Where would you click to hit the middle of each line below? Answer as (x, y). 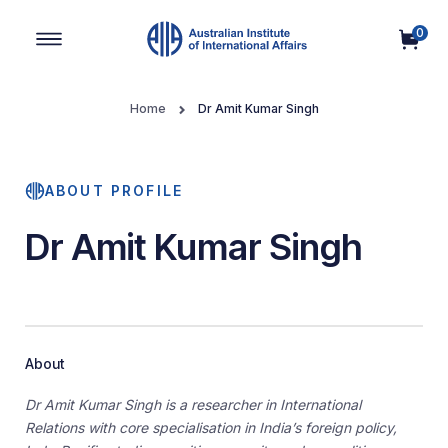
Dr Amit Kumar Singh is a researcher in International (193, 404)
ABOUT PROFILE (114, 190)
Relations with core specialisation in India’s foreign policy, (211, 427)
